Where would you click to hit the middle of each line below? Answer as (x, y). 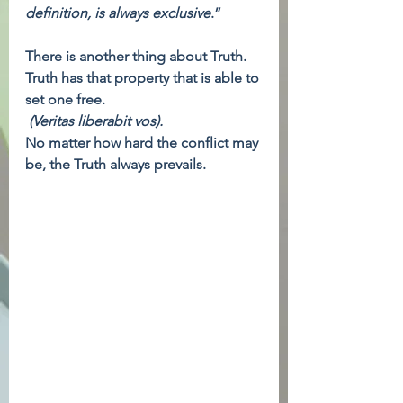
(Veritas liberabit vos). (96, 121)
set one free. (67, 99)
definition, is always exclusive (118, 13)
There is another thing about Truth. (138, 56)
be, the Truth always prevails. (116, 164)
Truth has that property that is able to (144, 78)
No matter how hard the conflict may (143, 143)
